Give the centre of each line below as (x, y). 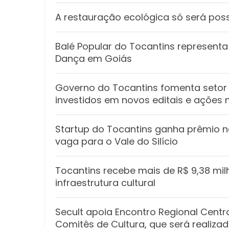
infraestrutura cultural (105, 183)
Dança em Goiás (94, 59)
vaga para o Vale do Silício (117, 142)
